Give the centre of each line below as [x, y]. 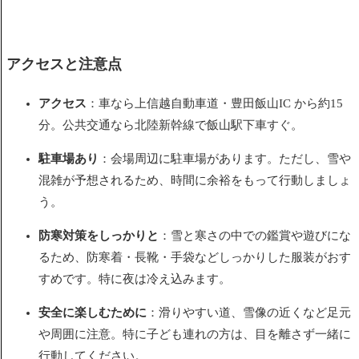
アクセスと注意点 [66, 65]
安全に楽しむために [93, 313]
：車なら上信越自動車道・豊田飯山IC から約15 [215, 104]
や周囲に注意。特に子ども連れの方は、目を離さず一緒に [195, 335]
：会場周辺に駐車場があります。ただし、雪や [225, 159]
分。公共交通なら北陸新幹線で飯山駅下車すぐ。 [171, 125]
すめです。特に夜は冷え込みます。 [135, 279]
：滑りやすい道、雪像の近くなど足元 [249, 313]
